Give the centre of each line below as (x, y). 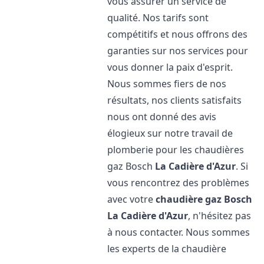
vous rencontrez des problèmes (179, 183)
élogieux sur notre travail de (170, 133)
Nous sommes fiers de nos (167, 84)
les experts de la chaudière (167, 249)
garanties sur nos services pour (178, 51)
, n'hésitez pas (220, 216)
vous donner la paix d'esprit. (170, 67)
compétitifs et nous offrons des (178, 34)
